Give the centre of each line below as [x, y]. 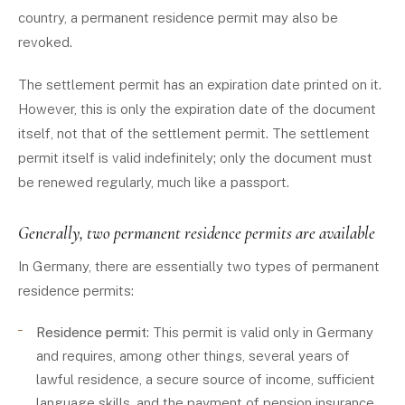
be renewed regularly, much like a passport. [154, 182]
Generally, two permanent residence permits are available [197, 233]
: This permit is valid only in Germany [260, 332]
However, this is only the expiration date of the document [197, 109]
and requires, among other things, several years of [193, 356]
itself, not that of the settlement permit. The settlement [194, 133]
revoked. [45, 42]
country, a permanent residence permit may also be [178, 18]
